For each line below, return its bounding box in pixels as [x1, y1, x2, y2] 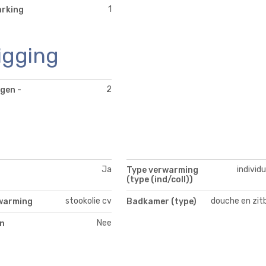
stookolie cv [65, 195, 112, 206]
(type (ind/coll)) [126, 174, 193, 185]
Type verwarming [126, 164, 198, 175]
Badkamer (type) [126, 196, 197, 207]
